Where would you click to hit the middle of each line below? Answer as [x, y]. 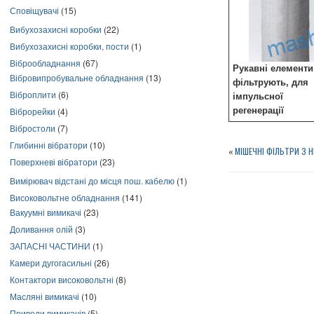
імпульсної [258, 96]
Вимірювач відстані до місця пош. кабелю [92, 180]
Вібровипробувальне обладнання [77, 77]
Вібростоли [33, 128]
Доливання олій [41, 229]
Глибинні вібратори [49, 145]
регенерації [258, 110]
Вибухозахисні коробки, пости [69, 46]
